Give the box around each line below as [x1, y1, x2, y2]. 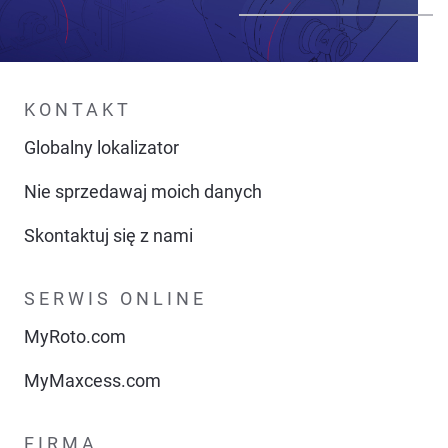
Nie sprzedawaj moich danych [24, 181, 262, 202]
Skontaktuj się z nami [24, 225, 193, 246]
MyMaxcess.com [24, 370, 161, 391]
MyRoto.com [24, 326, 126, 347]
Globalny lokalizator [24, 137, 179, 158]
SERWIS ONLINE [24, 288, 207, 309]
